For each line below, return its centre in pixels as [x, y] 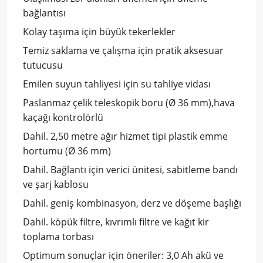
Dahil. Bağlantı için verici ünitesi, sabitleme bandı [131, 170]
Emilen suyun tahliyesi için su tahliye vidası [117, 84]
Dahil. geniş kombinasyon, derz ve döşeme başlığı [132, 203]
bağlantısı [45, 13]
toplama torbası [59, 237]
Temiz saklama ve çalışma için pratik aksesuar [124, 51]
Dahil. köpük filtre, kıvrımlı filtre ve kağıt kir [116, 222]
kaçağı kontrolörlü [63, 118]
